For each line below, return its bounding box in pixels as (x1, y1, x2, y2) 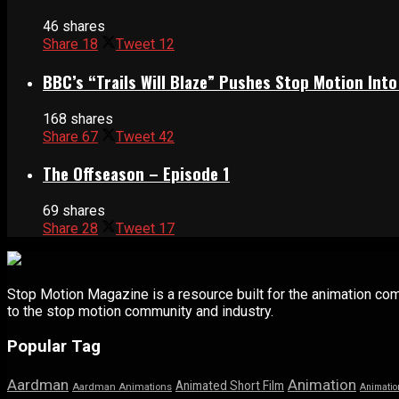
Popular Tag (7, 336, 101, 356)
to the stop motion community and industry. (7, 303, 273, 321)
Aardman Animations (72, 380, 172, 393)
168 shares (43, 110, 113, 127)
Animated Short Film (175, 378, 284, 393)
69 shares (43, 202, 105, 220)
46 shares (43, 18, 105, 36)
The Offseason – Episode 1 (43, 161, 230, 186)
